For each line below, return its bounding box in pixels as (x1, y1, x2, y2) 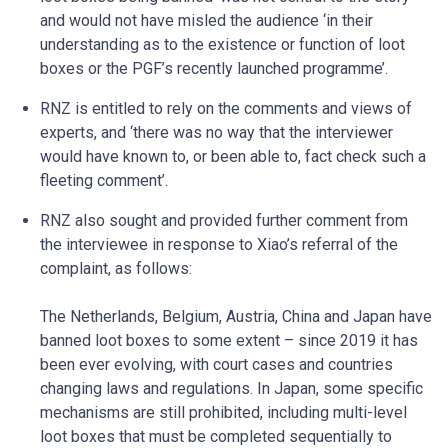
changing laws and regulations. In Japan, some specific (40, 379, 423, 398)
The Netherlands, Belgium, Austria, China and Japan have (40, 307, 432, 326)
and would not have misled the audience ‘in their (40, 11, 373, 30)
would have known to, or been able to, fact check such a (40, 147, 426, 166)
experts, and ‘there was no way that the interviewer (40, 123, 393, 142)
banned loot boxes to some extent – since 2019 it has (40, 331, 418, 350)
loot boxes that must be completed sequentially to (40, 427, 392, 446)
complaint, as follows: (40, 259, 192, 278)
